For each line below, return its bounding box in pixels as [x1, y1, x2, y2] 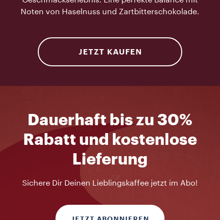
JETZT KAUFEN [78, 48, 142, 56]
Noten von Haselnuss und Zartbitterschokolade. [21, 8, 199, 16]
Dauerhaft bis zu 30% [27, 112, 192, 128]
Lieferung [72, 152, 148, 167]
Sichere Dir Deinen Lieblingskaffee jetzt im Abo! [22, 179, 198, 187]
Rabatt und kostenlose [23, 132, 197, 148]
